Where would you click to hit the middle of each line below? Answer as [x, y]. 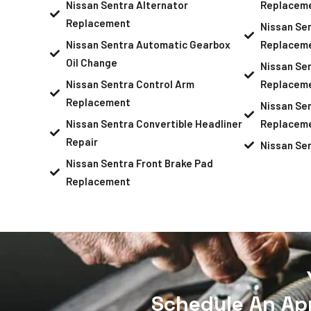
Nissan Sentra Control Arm [130, 84]
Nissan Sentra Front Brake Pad [139, 163]
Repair [82, 141]
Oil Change [91, 62]
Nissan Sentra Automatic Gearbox [148, 44]
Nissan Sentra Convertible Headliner [154, 123]
